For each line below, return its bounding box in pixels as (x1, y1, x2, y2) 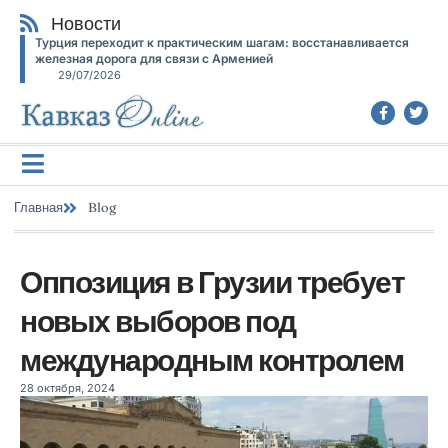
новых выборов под (20, 302, 296, 340)
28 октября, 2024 (20, 380, 115, 395)
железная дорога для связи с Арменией (35, 51, 273, 66)
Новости (51, 12, 122, 35)
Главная (14, 199, 63, 216)
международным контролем (20, 341, 404, 379)
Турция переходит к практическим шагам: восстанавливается (35, 35, 409, 50)
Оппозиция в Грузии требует (20, 263, 404, 301)
